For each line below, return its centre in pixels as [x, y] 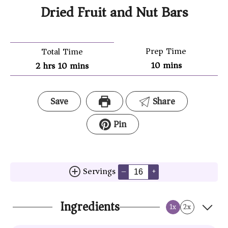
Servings [101, 172]
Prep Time [166, 52]
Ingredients [90, 207]
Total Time [62, 52]
